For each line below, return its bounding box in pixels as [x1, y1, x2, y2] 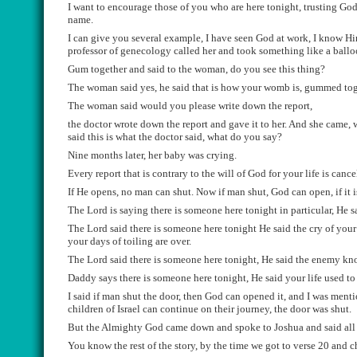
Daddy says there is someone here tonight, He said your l [68, 272, 311, 284]
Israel [117, 303, 140, 315]
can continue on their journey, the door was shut [140, 303, 349, 315]
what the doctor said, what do [113, 131, 241, 143]
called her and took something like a [171, 45, 333, 57]
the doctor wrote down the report [68, 118, 210, 130]
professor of [68, 45, 120, 57]
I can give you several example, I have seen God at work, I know [68, 32, 345, 44]
